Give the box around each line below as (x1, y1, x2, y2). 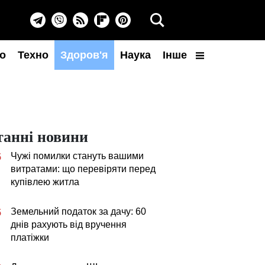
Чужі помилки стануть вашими (11, 151, 144, 161)
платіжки (11, 232, 49, 243)
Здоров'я (60, 49, 108, 61)
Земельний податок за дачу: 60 (11, 206, 146, 216)
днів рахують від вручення (11, 219, 127, 230)
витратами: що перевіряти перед (11, 164, 156, 174)
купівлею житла (11, 177, 79, 187)
